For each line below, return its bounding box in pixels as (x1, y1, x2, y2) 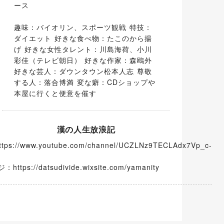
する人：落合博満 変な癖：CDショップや (14, 77, 155, 87)
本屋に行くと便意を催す (14, 88, 96, 98)
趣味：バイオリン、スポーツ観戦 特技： (14, 22, 152, 32)
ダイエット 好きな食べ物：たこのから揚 (14, 33, 152, 43)
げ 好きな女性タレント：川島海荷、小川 (14, 44, 152, 54)
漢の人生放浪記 (56, 123, 115, 135)
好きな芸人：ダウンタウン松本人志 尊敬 (14, 66, 152, 76)
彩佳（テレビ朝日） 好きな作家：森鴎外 (14, 55, 152, 65)
